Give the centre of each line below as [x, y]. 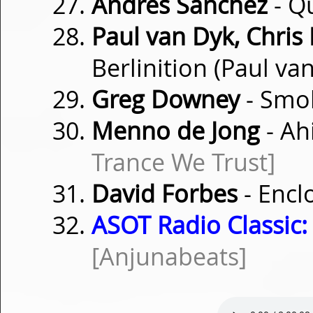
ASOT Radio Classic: [199, 225]
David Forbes [165, 194]
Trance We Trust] [183, 162]
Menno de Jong [176, 131]
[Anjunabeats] [169, 256]
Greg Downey [166, 99]
